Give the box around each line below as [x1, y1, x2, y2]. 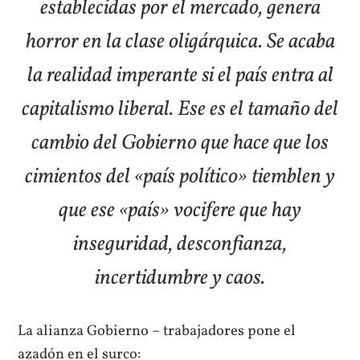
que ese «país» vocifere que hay [59, 195, 301, 226]
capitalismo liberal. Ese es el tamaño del [22, 94, 338, 125]
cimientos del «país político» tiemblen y [25, 162, 335, 192]
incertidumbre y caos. [95, 263, 265, 293]
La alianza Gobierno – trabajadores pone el [18, 320, 297, 342]
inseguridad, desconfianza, [73, 229, 287, 260]
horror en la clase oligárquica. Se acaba [25, 27, 335, 57]
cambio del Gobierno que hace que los [31, 128, 329, 158]
